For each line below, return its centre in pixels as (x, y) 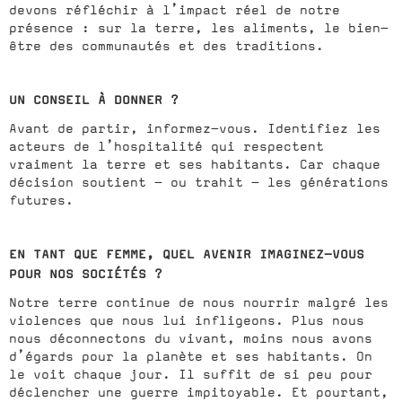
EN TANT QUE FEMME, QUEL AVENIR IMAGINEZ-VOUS (187, 253)
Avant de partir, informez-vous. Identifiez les (195, 128)
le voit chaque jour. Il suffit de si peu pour (191, 374)
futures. (41, 200)
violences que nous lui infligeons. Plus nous (187, 320)
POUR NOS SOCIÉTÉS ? (86, 273)
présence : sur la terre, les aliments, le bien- (199, 27)
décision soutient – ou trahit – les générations (199, 182)
